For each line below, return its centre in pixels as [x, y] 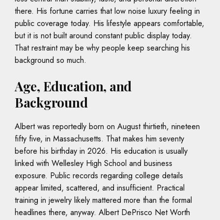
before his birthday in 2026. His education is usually [101, 151]
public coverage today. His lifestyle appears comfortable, [110, 23]
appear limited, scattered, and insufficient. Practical [100, 188]
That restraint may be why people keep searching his [102, 48]
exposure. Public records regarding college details [99, 175]
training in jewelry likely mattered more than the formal [103, 200]
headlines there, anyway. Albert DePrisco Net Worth [102, 212]
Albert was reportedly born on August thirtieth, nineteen [107, 126]
